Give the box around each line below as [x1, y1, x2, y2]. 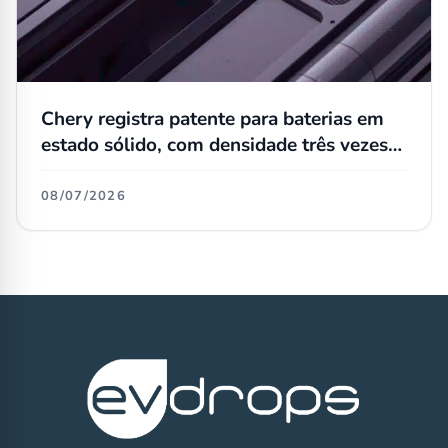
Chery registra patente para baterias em [41, 105, 384, 132]
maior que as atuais [41, 157, 209, 184]
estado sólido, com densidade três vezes [41, 131, 388, 158]
